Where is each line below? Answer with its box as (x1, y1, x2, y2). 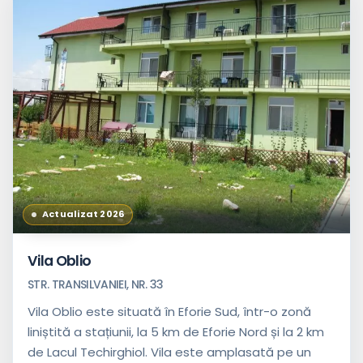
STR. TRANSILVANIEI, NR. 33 (28, 275, 164, 293)
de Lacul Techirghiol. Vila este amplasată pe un (28, 343, 311, 361)
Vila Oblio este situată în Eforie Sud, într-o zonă (28, 302, 311, 320)
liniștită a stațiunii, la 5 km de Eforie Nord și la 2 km (28, 322, 324, 340)
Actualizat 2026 (42, 207, 125, 221)
